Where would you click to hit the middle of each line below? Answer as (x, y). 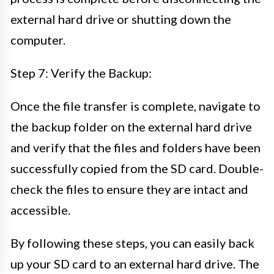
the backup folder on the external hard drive (131, 126)
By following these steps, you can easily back (132, 243)
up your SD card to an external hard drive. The (135, 263)
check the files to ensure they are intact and (129, 189)
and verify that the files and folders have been (135, 147)
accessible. (40, 209)
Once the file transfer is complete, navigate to (135, 106)
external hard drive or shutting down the (121, 19)
